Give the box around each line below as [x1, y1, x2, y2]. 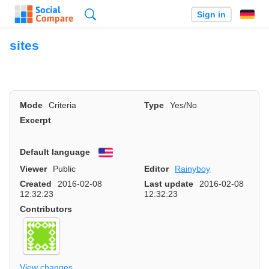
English [112, 148, 144, 158]
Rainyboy [175, 164, 211, 174]
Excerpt [20, 115, 51, 125]
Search [96, 9, 125, 19]
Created [20, 179, 52, 189]
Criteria [49, 100, 77, 110]
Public [53, 164, 76, 174]
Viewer [20, 164, 47, 174]
